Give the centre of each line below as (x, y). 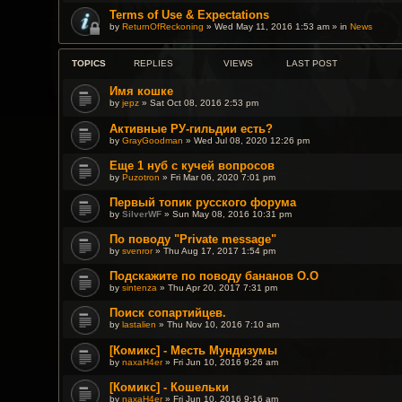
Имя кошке (141, 92)
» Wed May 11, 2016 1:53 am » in (276, 27)
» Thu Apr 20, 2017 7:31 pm (217, 288)
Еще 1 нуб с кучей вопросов (192, 165)
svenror (137, 251)
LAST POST (311, 64)
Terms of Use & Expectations (189, 15)
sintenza (139, 288)
